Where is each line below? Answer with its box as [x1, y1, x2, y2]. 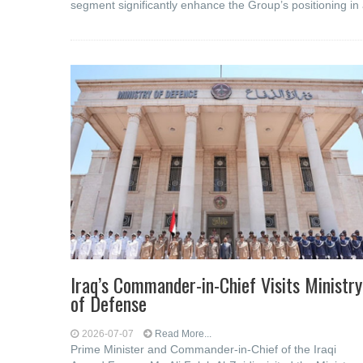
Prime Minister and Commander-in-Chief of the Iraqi [70, 343, 336, 356]
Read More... [155, 328, 211, 340]
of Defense [70, 288, 147, 318]
